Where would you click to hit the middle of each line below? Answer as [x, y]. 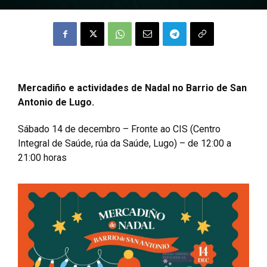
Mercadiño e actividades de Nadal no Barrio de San [132, 88]
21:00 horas [42, 158]
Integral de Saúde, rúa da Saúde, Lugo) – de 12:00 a [125, 143]
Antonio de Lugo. [56, 102]
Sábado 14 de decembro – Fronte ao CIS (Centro [119, 129]
